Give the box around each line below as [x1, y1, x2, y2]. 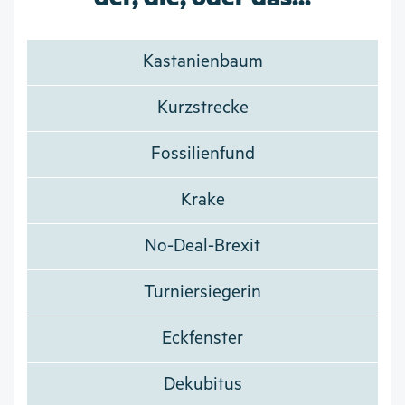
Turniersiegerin [144, 282, 261, 304]
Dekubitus [163, 374, 242, 396]
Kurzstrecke [156, 98, 249, 119]
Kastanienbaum [142, 52, 263, 73]
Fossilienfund [150, 144, 255, 165]
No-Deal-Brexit [145, 236, 260, 258]
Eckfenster [162, 328, 243, 350]
